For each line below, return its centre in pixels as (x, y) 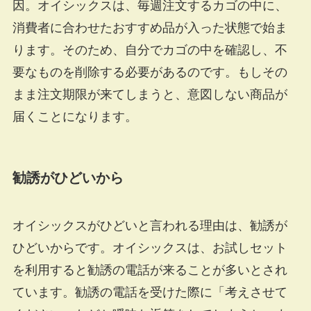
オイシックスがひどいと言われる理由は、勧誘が (150, 226)
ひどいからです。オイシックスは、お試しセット (150, 248)
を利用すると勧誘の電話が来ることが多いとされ (150, 270)
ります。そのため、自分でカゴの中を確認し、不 (150, 50)
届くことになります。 (75, 116)
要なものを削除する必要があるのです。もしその (150, 72)
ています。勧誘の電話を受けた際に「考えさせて (150, 293)
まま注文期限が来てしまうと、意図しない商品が (150, 94)
